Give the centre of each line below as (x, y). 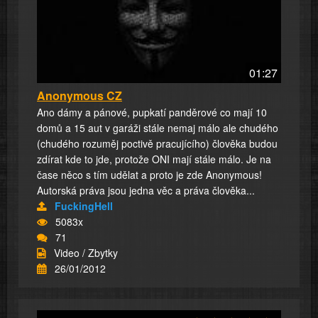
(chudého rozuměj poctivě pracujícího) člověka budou (157, 143)
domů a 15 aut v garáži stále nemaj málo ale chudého (158, 127)
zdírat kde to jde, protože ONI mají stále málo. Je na (154, 159)
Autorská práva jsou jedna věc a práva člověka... (146, 190)
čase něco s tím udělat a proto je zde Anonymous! (149, 174)
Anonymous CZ (79, 95)
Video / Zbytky (86, 252)
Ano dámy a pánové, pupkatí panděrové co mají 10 (152, 112)
